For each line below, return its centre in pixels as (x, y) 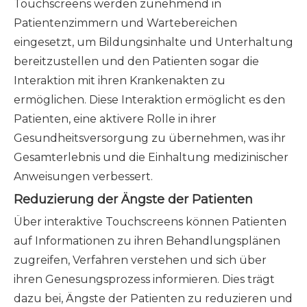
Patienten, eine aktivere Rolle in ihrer (115, 119)
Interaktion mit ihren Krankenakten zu (120, 81)
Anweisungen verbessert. (83, 176)
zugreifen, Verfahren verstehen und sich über (140, 260)
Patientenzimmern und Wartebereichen (125, 23)
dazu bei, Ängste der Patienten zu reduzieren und (153, 298)
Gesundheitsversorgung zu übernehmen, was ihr (150, 138)
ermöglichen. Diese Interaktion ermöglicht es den (149, 100)
